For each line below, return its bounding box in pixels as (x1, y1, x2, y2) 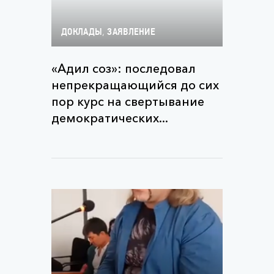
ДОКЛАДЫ (61, 28, 103, 37)
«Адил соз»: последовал (51, 61, 196, 76)
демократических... (51, 111, 168, 125)
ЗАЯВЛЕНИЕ (107, 28, 156, 37)
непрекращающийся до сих (51, 78, 219, 92)
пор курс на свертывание (51, 94, 204, 109)
